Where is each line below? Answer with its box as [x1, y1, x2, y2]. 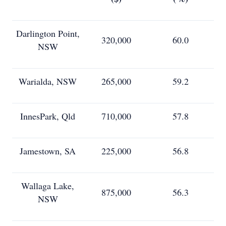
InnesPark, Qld [20, 110, 75, 122]
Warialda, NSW [19, 75, 77, 87]
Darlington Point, [16, 27, 80, 39]
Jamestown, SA [20, 145, 76, 157]
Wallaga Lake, [21, 180, 74, 192]
